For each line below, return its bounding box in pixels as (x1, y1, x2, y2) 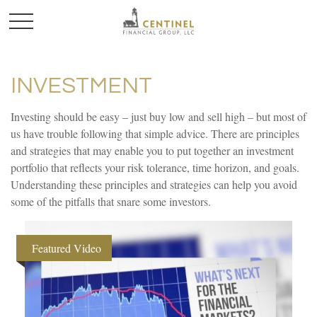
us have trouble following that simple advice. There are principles (11, 126, 299, 141)
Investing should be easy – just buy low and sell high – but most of (11, 109, 306, 124)
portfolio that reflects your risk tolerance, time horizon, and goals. (11, 160, 299, 175)
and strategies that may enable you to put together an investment (11, 143, 294, 158)
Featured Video (32, 241, 101, 255)
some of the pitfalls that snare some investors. (11, 194, 211, 209)
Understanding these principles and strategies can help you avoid (11, 177, 297, 192)
